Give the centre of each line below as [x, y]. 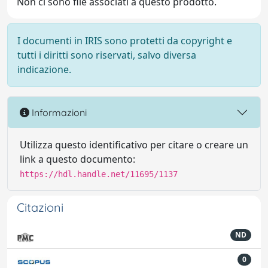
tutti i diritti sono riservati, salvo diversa [107, 55]
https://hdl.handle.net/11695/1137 [99, 174]
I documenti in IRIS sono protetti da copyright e [125, 41]
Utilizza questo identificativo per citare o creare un [134, 145]
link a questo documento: [77, 159]
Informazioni [58, 112]
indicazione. [44, 69]
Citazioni [40, 207]
